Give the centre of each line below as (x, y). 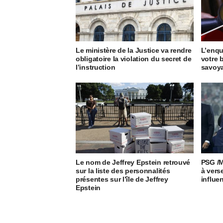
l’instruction (96, 67)
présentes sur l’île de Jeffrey (122, 179)
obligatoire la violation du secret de (134, 58)
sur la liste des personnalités (123, 170)
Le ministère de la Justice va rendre (134, 50)
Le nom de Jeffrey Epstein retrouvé (133, 162)
